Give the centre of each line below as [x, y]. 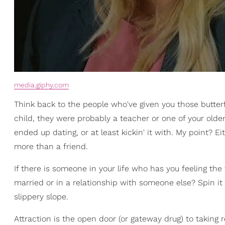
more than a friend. [51, 146]
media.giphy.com [41, 85]
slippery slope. [41, 196]
